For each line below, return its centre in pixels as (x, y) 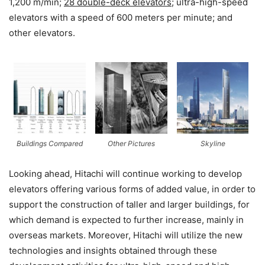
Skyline (213, 144)
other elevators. (42, 33)
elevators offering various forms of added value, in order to (132, 189)
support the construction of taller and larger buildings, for (129, 205)
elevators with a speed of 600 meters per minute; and (121, 18)
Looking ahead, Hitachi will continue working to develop (125, 174)
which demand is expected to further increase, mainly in (126, 220)
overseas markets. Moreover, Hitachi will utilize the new (126, 235)
